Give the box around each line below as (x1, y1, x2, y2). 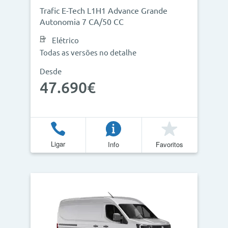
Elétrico (52, 36, 79, 45)
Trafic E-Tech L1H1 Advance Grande (40, 6, 167, 15)
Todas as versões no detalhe (40, 48, 136, 57)
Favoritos (156, 139, 184, 149)
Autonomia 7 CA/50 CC (40, 17, 124, 26)
